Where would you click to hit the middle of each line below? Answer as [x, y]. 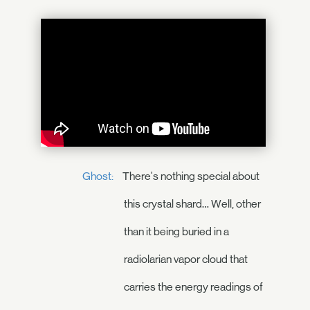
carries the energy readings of [193, 287]
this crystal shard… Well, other [192, 204]
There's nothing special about [190, 176]
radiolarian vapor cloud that [186, 259]
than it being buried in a [176, 231]
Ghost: [98, 176]
